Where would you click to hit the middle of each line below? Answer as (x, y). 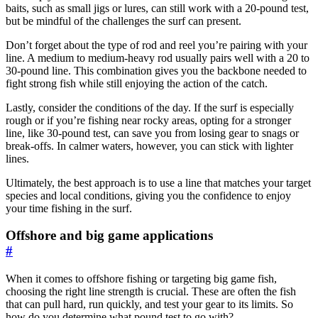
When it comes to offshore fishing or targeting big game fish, (141, 279)
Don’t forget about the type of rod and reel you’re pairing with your (157, 45)
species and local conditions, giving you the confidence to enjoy (148, 195)
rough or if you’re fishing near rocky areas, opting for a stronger (148, 120)
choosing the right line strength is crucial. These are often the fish (151, 292)
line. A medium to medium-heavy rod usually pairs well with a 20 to (158, 57)
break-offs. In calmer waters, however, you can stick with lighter (149, 146)
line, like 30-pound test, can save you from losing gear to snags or (152, 133)
